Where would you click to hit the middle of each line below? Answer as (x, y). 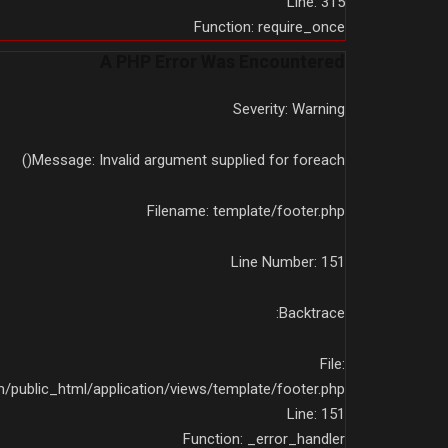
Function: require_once (269, 26)
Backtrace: (312, 312)
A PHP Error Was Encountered (222, 61)
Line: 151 (316, 413)
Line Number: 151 (288, 261)
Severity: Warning (289, 108)
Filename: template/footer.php (246, 210)
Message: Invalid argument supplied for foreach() (188, 159)
